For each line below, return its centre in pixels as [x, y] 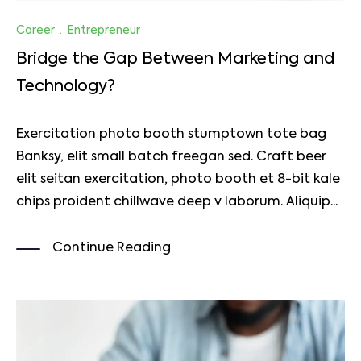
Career [35, 31]
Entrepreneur [104, 31]
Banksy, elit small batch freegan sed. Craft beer [171, 158]
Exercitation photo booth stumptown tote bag [171, 135]
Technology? [66, 87]
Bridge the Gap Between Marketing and [175, 60]
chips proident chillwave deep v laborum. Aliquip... [177, 203]
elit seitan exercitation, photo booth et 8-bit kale [178, 180]
